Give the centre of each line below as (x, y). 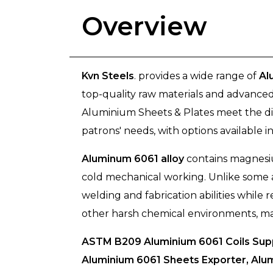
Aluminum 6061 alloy (133, 159)
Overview (144, 26)
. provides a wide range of (197, 76)
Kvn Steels (108, 76)
